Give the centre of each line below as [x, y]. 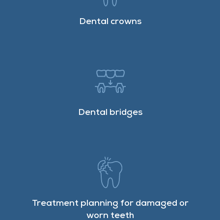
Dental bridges [110, 113]
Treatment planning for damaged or [110, 204]
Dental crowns [110, 22]
